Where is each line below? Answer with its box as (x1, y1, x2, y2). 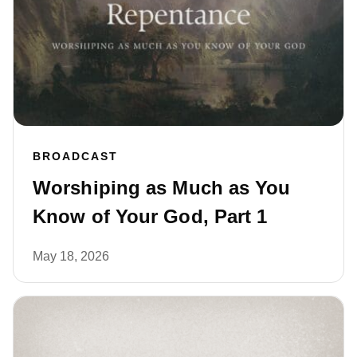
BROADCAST (33, 150, 118, 163)
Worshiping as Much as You (33, 177, 291, 199)
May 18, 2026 (33, 249, 109, 264)
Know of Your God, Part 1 (33, 206, 268, 228)
